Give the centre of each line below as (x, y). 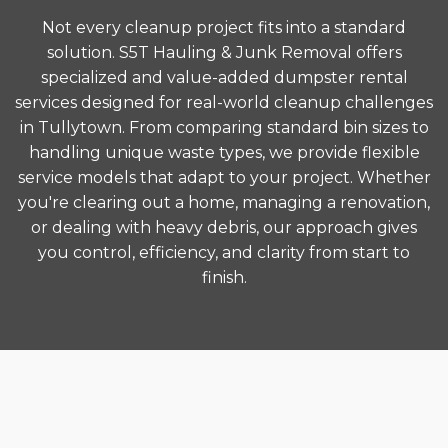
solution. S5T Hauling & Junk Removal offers (224, 52)
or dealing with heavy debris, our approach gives (224, 227)
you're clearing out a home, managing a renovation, (224, 202)
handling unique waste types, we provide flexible (224, 152)
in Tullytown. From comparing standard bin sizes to (224, 127)
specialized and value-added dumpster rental (224, 77)
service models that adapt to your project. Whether (224, 177)
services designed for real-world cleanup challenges (224, 102)
